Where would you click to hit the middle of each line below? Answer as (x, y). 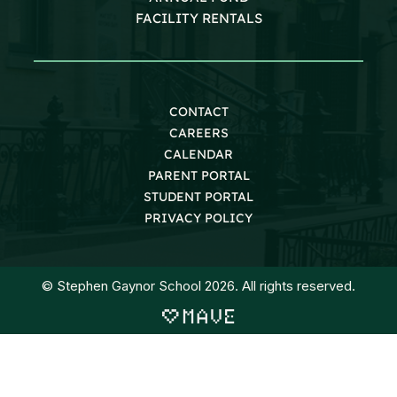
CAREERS (198, 132)
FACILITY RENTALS (198, 18)
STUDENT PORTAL (198, 196)
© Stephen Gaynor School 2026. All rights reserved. (198, 285)
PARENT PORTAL (198, 175)
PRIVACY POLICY (198, 218)
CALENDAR (198, 154)
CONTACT (198, 111)
